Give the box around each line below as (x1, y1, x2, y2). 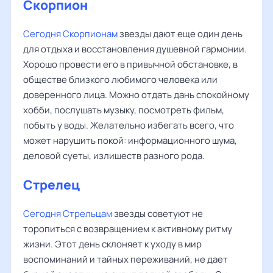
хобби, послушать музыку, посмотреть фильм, (23, 104, 224, 116)
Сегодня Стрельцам (23, 207, 112, 220)
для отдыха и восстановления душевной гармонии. (23, 43, 247, 55)
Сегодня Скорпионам (23, 27, 118, 40)
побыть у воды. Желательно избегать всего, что (23, 119, 234, 132)
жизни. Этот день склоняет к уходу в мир (23, 238, 202, 250)
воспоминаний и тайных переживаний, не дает (23, 253, 228, 266)
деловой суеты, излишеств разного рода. (23, 149, 205, 162)
